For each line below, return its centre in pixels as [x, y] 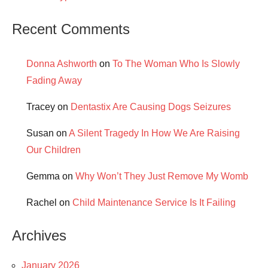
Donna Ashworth [62, 63]
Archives [39, 235]
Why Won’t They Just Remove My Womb [162, 176]
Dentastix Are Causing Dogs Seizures [151, 106]
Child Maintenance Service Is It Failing [154, 202]
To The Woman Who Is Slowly [176, 63]
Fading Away [54, 80]
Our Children [54, 150]
